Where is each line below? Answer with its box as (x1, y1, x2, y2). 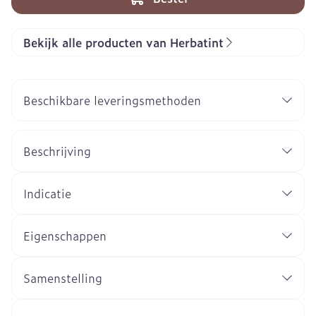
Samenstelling (23, 269, 102, 286)
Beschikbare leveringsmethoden (23, 92, 201, 109)
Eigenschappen (23, 227, 107, 244)
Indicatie (23, 185, 71, 202)
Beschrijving (23, 142, 91, 159)
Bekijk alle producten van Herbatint (23, 34, 224, 51)
